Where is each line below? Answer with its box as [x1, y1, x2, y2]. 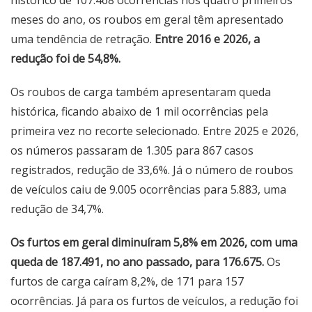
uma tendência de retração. [10, 31, 155, 47]
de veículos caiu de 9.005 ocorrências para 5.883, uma [10, 182, 286, 197]
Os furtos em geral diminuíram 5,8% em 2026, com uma [10, 235, 297, 250]
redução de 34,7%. [10, 201, 104, 217]
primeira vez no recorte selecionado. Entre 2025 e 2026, [10, 123, 299, 139]
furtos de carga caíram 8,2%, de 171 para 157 [10, 274, 244, 289]
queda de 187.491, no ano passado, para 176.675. [10, 254, 264, 270]
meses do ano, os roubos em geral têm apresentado [10, 12, 283, 27]
